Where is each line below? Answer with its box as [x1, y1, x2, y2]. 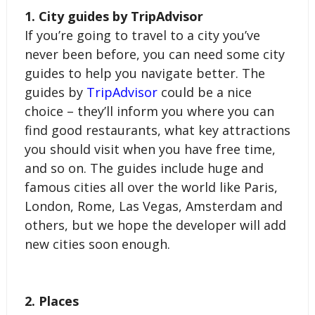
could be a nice [157, 83, 252, 101]
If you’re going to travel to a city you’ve [24, 26, 260, 44]
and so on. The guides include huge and [24, 159, 264, 176]
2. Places [24, 292, 79, 309]
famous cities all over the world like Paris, [24, 178, 278, 195]
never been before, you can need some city [24, 45, 285, 63]
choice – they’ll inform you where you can [24, 102, 274, 120]
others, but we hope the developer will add [24, 216, 286, 233]
